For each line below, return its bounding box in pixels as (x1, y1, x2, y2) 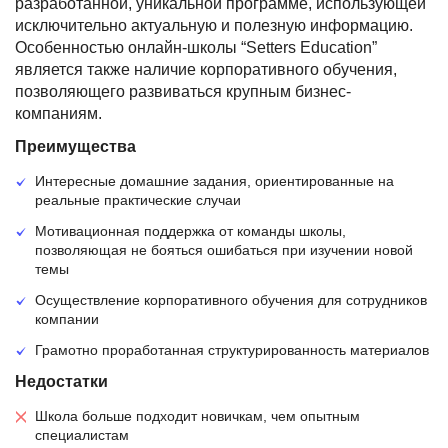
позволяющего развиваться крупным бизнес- (15, 83, 351, 100)
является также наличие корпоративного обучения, (15, 61, 397, 78)
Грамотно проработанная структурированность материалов (35, 342, 429, 358)
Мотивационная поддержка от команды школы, (35, 223, 346, 239)
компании (35, 311, 99, 327)
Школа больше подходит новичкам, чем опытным (35, 408, 360, 424)
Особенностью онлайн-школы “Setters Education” (15, 39, 377, 56)
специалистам (35, 427, 129, 443)
